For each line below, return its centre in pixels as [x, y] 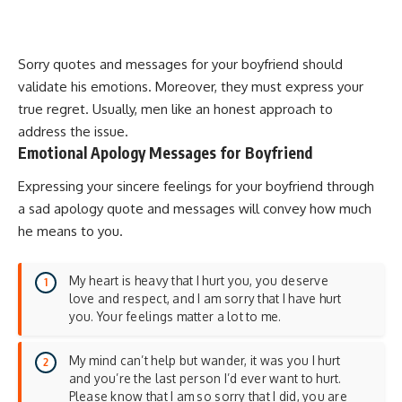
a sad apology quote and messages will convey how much [195, 209]
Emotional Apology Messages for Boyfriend [165, 152]
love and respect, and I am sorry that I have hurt [205, 299]
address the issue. [73, 131]
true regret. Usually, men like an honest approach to [175, 109]
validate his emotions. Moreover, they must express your [191, 86]
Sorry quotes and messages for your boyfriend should [180, 64]
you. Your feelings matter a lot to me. [175, 317]
